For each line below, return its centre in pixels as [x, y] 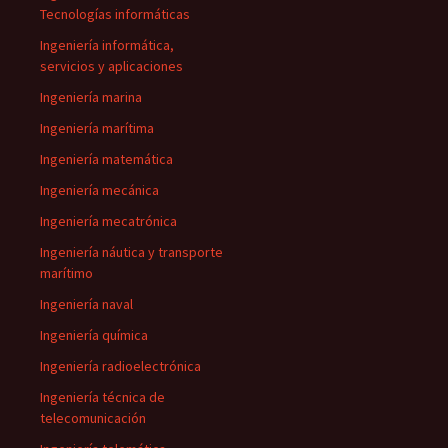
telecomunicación [93, 418]
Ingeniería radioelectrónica [120, 366]
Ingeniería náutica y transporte [131, 252]
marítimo [66, 273]
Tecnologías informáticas [115, 14]
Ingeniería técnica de [102, 397]
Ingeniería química [94, 335]
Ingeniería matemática [106, 159]
